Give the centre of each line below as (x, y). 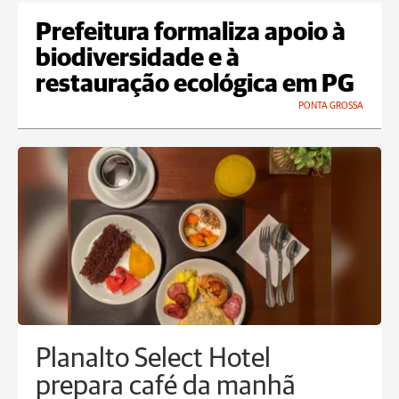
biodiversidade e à (138, 59)
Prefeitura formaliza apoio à (191, 33)
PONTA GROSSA (331, 106)
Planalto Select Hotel (153, 360)
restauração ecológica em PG (195, 85)
